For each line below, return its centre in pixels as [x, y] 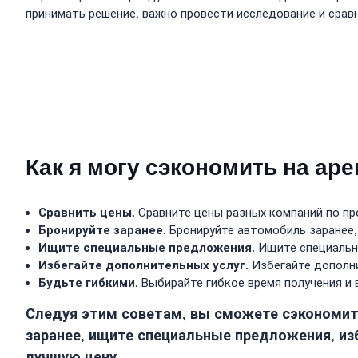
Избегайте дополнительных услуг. [143, 265]
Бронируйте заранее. [102, 230]
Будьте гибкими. [88, 283]
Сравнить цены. [87, 213]
